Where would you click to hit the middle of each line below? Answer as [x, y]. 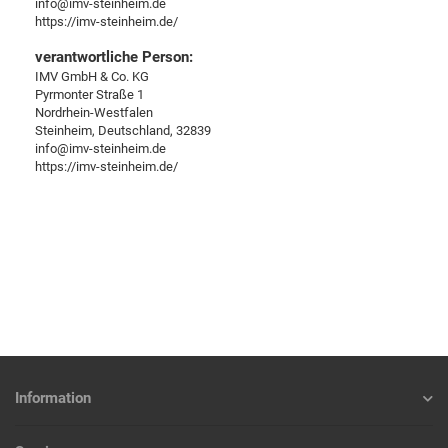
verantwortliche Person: [114, 57]
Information [53, 398]
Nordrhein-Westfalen [94, 113]
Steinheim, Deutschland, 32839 [123, 131]
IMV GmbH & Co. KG [92, 77]
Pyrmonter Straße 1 [89, 95]
